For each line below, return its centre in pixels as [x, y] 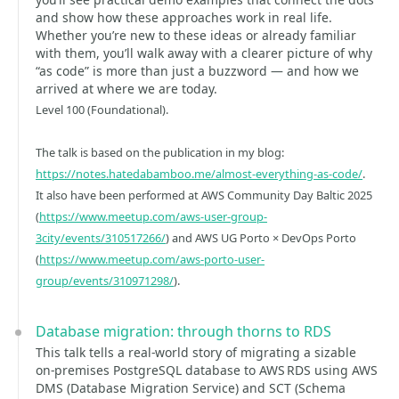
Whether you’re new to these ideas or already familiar [196, 35]
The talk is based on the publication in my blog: [160, 152]
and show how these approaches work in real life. [184, 17]
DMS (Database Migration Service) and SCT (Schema [191, 388]
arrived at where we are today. [126, 89]
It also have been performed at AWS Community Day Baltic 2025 [204, 195]
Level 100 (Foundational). [102, 110]
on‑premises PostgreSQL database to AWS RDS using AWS [207, 370]
